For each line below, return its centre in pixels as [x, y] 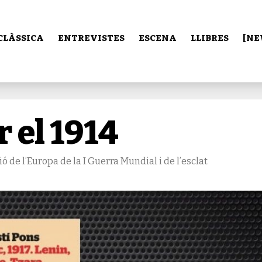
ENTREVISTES [91, 38]
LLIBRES [210, 38]
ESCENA [158, 38]
